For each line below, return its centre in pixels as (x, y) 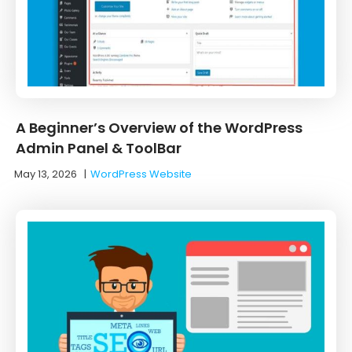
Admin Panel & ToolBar (99, 148)
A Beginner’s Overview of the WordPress (159, 127)
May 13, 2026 (46, 174)
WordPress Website (141, 174)
